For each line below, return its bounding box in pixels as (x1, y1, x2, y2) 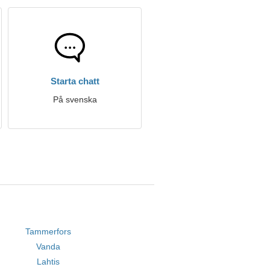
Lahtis (37, 257, 60, 266)
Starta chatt (50, 76, 99, 86)
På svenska (52, 95, 97, 104)
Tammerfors (25, 227, 72, 236)
